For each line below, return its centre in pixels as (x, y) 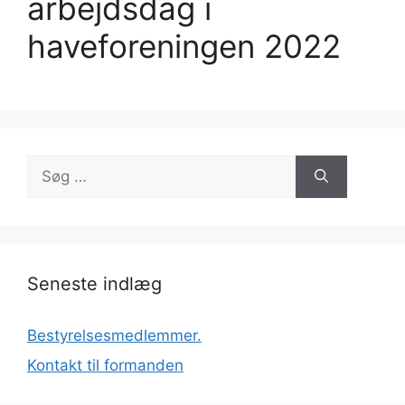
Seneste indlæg (94, 283)
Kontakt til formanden (105, 365)
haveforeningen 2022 (184, 46)
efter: (46, 188)
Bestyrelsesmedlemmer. (114, 335)
